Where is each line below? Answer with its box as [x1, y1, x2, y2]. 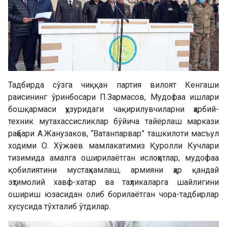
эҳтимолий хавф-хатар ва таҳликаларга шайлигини [8, 177, 219, 187]
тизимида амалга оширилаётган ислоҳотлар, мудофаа [8, 153, 219, 163]
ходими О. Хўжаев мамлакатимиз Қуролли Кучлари [8, 140, 219, 150]
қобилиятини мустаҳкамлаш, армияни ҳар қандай [8, 165, 219, 175]
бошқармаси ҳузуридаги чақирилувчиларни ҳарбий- [8, 104, 219, 114]
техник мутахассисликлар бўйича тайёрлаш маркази [8, 116, 219, 126]
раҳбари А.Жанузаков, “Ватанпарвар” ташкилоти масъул [8, 128, 219, 138]
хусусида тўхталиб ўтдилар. [8, 201, 110, 211]
